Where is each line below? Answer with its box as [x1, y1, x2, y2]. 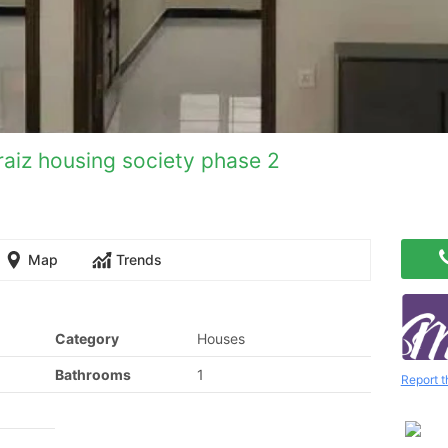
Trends [116, 251, 162, 268]
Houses [196, 330, 245, 347]
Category [54, 330, 119, 347]
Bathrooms [54, 366, 131, 383]
